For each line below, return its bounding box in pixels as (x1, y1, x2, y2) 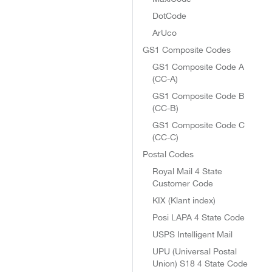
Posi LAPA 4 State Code (152, 212, 245, 222)
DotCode (152, 11, 186, 21)
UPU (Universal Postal (152, 246, 237, 256)
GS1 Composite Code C (152, 120, 245, 130)
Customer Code (152, 178, 213, 188)
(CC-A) (152, 74, 178, 84)
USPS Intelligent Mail (152, 229, 233, 239)
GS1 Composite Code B (152, 91, 245, 101)
